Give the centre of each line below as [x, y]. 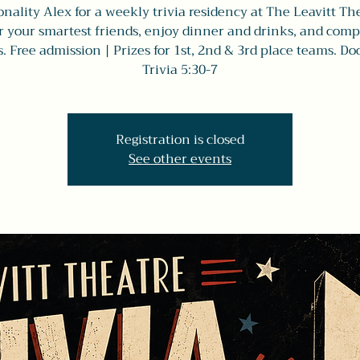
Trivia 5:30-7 [180, 70]
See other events [180, 159]
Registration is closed [180, 140]
